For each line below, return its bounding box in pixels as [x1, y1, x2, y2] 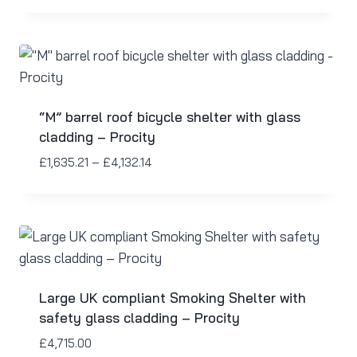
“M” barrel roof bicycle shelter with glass [38, 108, 300, 125]
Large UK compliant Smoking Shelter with [38, 289, 306, 307]
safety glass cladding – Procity [38, 309, 240, 327]
